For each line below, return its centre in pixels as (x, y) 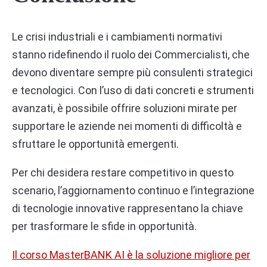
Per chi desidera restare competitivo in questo (123, 173)
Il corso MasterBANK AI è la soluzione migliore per (131, 255)
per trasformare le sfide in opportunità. (104, 226)
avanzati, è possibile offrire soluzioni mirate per (125, 108)
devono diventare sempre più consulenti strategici (132, 73)
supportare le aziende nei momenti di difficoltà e (127, 126)
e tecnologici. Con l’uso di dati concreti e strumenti (133, 91)
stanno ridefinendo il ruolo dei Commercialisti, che (131, 55)
